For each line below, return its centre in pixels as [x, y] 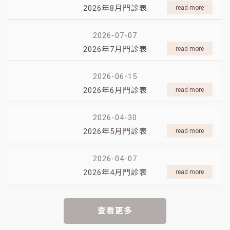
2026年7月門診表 [115, 50]
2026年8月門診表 [115, 8]
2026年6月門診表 [115, 91]
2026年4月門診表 [115, 173]
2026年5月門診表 [115, 132]
